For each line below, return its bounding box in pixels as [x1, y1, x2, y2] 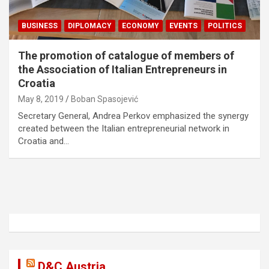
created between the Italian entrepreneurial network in [18, 122, 229, 134]
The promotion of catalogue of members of [18, 49, 234, 62]
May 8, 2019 [18, 94, 64, 104]
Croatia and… [18, 135, 69, 147]
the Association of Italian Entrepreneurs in [18, 62, 227, 76]
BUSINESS [22, 21, 58, 30]
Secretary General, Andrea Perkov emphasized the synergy [18, 110, 249, 121]
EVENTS [169, 21, 198, 30]
